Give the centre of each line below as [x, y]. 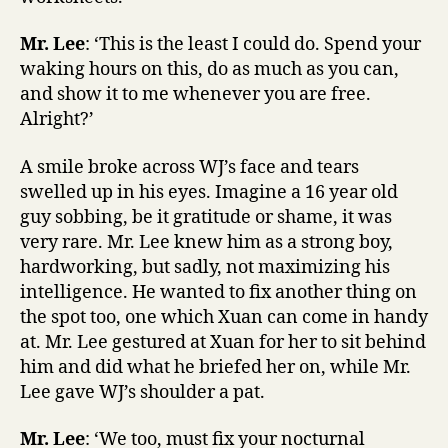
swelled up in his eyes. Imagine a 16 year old [209, 192]
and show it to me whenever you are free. [195, 94]
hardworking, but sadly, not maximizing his [205, 267]
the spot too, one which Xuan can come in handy [224, 317]
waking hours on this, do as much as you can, [209, 69]
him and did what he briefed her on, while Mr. [215, 367]
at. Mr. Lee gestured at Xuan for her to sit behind [223, 342]
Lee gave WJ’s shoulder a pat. [142, 392]
